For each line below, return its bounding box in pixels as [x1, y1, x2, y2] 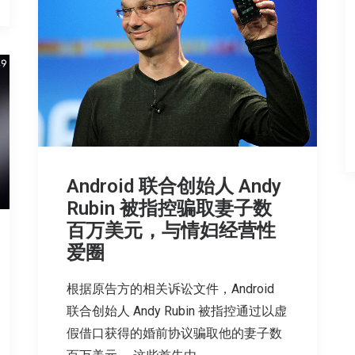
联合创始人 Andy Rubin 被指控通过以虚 [67, 303, 287, 319]
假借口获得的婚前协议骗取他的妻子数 [67, 326, 282, 342]
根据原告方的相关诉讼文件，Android [67, 281, 274, 297]
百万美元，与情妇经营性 [67, 219, 276, 242]
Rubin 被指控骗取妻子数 [67, 197, 272, 220]
